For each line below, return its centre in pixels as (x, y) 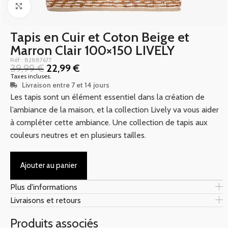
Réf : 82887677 (31, 60)
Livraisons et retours (46, 200)
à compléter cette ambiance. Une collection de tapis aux (109, 122)
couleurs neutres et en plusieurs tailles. (78, 135)
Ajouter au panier (49, 165)
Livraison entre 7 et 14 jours (65, 85)
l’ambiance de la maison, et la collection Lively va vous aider (115, 109)
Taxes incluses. (31, 76)
